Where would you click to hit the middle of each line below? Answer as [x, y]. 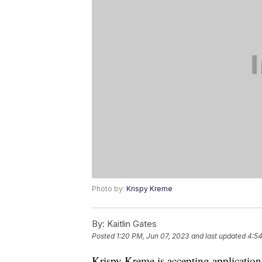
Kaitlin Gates [131, 224]
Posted [104, 236]
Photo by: [109, 189]
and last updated [218, 236]
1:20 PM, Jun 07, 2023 [153, 236]
